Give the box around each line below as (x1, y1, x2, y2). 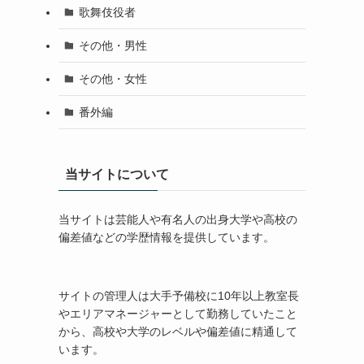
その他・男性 (78, 38, 147, 52)
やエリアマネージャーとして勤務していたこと (58, 307, 297, 320)
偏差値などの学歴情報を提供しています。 (58, 231, 275, 244)
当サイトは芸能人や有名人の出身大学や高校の (58, 213, 297, 226)
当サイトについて (65, 167, 169, 181)
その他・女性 (78, 71, 147, 85)
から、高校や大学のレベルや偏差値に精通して (58, 325, 297, 338)
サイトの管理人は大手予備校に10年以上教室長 (58, 289, 299, 302)
